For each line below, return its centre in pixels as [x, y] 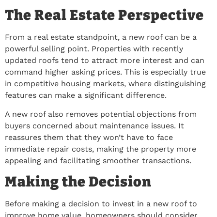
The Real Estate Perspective [104, 15]
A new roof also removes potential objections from [101, 114]
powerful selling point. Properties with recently [94, 49]
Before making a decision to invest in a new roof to [101, 204]
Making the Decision [78, 182]
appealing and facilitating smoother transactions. [98, 160]
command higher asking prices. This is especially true [105, 72]
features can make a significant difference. [86, 95]
